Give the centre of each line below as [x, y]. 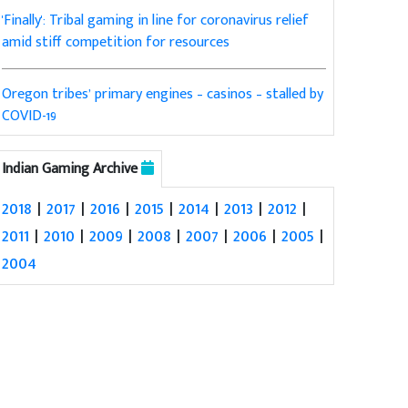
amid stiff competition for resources [116, 43]
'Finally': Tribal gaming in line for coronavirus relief [156, 21]
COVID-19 [30, 117]
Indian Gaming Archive [72, 169]
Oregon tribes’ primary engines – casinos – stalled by [163, 95]
